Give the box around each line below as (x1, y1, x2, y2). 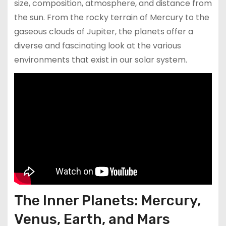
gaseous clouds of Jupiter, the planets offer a (14, 25, 193, 37)
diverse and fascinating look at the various (14, 39, 181, 51)
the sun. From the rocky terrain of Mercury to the (14, 11, 209, 23)
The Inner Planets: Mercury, (14, 192, 201, 209)
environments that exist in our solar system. (14, 53, 187, 66)
